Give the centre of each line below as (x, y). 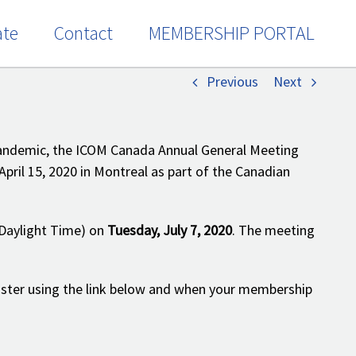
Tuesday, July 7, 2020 (170, 230)
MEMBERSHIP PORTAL (231, 33)
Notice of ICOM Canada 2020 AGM (267, 67)
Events (178, 67)
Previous (232, 81)
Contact (83, 33)
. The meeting (273, 230)
